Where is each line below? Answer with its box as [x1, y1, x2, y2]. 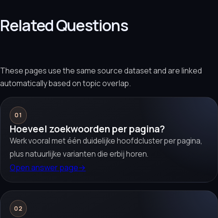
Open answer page [10, 162, 79, 173]
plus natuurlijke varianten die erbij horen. [10, 148, 149, 159]
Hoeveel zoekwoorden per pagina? [10, 122, 165, 135]
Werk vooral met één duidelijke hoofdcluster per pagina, [10, 135, 203, 146]
